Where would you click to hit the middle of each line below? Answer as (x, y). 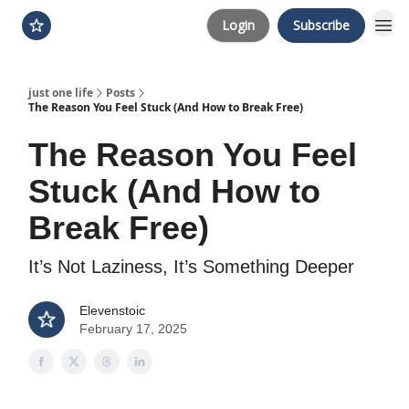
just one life (61, 93)
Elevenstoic (112, 310)
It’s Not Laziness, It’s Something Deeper (191, 267)
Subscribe (321, 25)
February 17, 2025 (133, 329)
